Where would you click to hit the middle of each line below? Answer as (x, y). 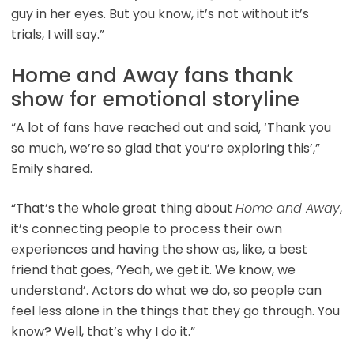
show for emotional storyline (155, 100)
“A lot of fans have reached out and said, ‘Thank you (171, 128)
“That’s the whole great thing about (123, 209)
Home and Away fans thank (152, 76)
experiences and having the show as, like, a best (159, 250)
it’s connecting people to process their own (146, 229)
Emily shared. (51, 169)
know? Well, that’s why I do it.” (103, 332)
